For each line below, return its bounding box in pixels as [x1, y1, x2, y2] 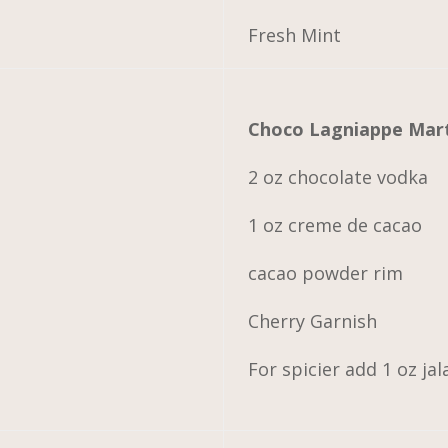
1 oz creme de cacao [248, 212, 423, 237]
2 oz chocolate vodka [248, 164, 429, 189]
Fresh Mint [248, 22, 342, 47]
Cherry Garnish [248, 308, 378, 333]
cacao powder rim [248, 260, 404, 285]
